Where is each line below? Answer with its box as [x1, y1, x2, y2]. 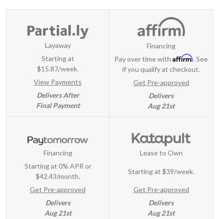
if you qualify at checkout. [122, 65, 200, 73]
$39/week [162, 167, 193, 175]
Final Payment [36, 101, 80, 110]
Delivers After [36, 91, 79, 100]
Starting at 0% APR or [24, 161, 91, 170]
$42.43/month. [35, 172, 80, 180]
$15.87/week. [37, 65, 79, 73]
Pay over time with [114, 54, 173, 63]
